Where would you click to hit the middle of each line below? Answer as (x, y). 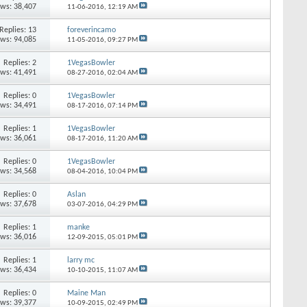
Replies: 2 (20, 63)
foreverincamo (91, 30)
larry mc (81, 260)
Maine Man (86, 293)
